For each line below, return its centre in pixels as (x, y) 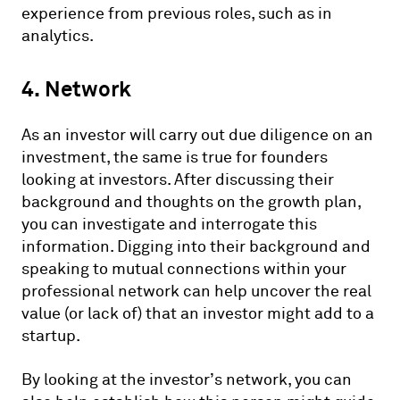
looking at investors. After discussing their (178, 179)
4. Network (76, 88)
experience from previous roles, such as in (177, 13)
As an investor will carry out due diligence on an (197, 135)
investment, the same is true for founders (175, 157)
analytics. (58, 36)
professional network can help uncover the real (196, 291)
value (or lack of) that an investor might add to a (198, 313)
